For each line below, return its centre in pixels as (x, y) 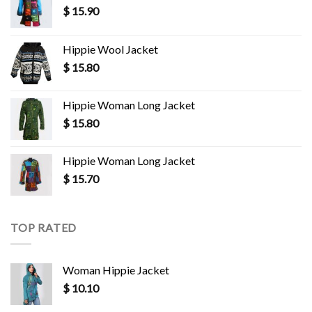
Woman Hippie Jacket (116, 270)
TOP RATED (44, 227)
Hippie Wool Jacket (110, 49)
